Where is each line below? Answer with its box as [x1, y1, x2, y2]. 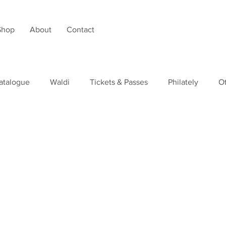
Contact [67, 25, 94, 34]
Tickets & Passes [90, 78, 148, 86]
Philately [168, 78, 198, 86]
